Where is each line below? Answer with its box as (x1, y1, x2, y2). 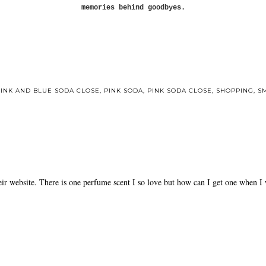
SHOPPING (216, 86, 254, 94)
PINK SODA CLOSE (147, 86, 212, 94)
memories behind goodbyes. (81, 4, 185, 12)
